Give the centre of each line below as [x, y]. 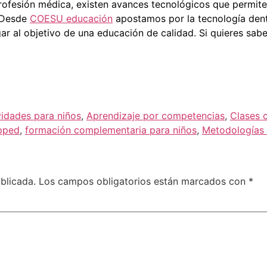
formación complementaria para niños [111, 130]
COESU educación [71, 19]
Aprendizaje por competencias [156, 116]
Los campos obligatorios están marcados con [144, 181]
